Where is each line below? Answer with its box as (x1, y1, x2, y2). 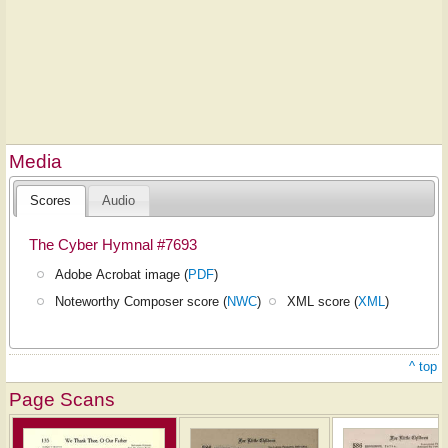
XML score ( (287, 293, 359, 309)
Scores (30, 193, 72, 209)
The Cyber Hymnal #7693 (28, 236, 197, 253)
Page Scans (9, 389, 115, 411)
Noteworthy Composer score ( (55, 293, 228, 309)
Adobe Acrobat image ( (55, 267, 189, 283)
